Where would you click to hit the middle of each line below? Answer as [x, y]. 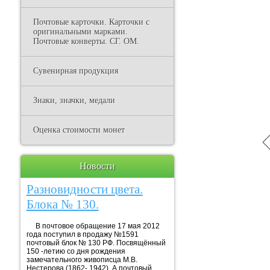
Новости [97, 166]
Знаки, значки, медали [74, 100]
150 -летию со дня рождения [76, 251]
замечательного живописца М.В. [82, 260]
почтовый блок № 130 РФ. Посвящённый [96, 243]
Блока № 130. [62, 204]
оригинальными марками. [80, 32]
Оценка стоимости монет [79, 130]
